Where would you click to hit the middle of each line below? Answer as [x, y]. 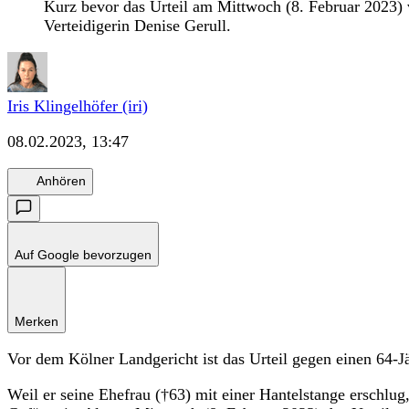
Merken [37, 321]
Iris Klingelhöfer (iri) [78, 105]
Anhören [61, 181]
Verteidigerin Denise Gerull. [140, 25]
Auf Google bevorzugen [83, 254]
